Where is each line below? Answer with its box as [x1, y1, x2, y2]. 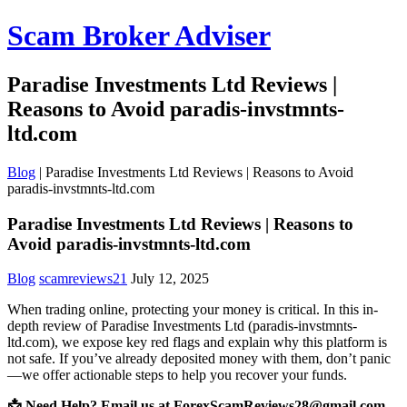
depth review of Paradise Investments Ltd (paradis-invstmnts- [7, 318, 357, 334]
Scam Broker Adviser [7, 19, 271, 53]
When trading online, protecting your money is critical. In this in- [7, 302, 378, 318]
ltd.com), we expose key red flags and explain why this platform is [7, 334, 387, 351]
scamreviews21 [39, 271, 127, 287]
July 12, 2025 [131, 271, 209, 287]
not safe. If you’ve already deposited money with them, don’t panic [7, 351, 391, 367]
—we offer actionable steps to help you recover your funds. [7, 367, 347, 383]
